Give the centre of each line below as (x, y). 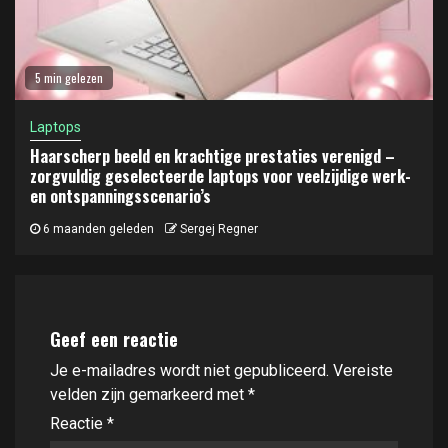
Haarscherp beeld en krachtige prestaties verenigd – (212, 155)
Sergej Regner (219, 228)
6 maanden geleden (97, 228)
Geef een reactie (114, 338)
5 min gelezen (69, 77)
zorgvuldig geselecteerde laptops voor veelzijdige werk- (220, 175)
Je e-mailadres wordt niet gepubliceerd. (189, 370)
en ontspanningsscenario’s (120, 195)
